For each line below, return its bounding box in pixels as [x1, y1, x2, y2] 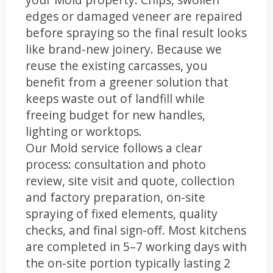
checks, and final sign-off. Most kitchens [26, 221, 246, 238]
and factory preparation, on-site [26, 188, 205, 205]
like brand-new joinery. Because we [26, 40, 222, 57]
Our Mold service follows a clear [26, 139, 202, 156]
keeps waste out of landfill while [26, 90, 205, 107]
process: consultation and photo [26, 155, 206, 172]
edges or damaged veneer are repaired [26, 7, 243, 24]
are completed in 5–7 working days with [26, 238, 247, 255]
